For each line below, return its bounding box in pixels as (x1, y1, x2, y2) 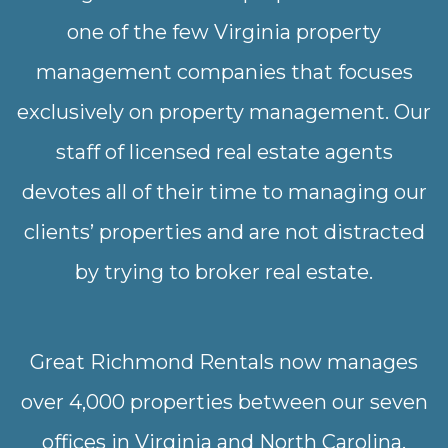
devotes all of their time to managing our (21, 180, 427, 205)
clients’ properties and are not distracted (23, 220, 425, 245)
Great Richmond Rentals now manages (30, 350, 418, 375)
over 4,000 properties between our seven (20, 390, 428, 415)
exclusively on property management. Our (17, 100, 431, 125)
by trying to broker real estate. (75, 260, 373, 285)
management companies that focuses (35, 60, 413, 85)
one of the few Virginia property (67, 20, 381, 45)
